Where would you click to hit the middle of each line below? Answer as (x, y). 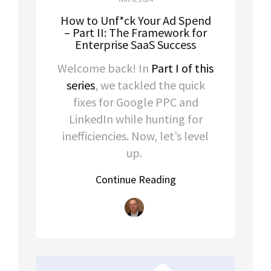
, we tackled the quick (150, 85)
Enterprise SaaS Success (135, 45)
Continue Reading (135, 180)
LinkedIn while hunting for (135, 119)
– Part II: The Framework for (135, 33)
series (80, 85)
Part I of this (182, 68)
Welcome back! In (104, 68)
